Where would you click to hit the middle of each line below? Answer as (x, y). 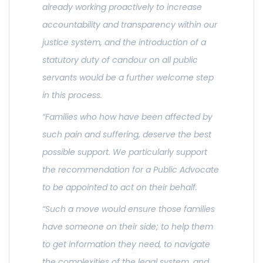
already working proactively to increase (122, 7)
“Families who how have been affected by (127, 117)
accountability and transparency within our (130, 25)
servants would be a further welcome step (128, 78)
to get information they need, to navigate (126, 245)
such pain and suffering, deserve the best (127, 135)
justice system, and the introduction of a (124, 43)
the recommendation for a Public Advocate (131, 170)
